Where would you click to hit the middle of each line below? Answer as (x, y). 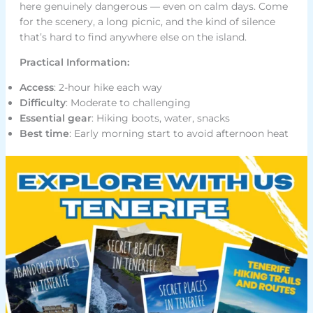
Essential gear (55, 118)
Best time (44, 134)
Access (36, 88)
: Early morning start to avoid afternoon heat (179, 134)
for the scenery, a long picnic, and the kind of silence (147, 22)
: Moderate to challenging (128, 103)
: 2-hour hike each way (108, 88)
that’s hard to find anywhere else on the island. (133, 37)
